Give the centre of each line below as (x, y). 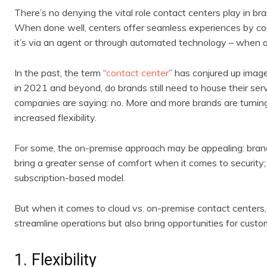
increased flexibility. (55, 117)
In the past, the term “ (60, 72)
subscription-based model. (70, 177)
